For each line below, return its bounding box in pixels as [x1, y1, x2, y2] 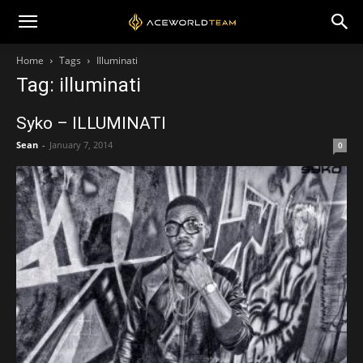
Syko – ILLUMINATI [16, 113, 166, 133]
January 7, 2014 [49, 139, 113, 151]
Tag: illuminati [16, 74, 141, 96]
